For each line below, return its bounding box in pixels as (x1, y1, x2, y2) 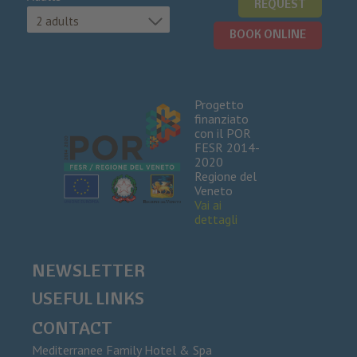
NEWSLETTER (31, 259, 145, 282)
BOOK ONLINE (229, 26, 306, 42)
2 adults (35, 14, 79, 29)
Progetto (194, 96, 244, 112)
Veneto (194, 182, 233, 198)
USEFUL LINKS (31, 287, 144, 310)
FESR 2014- (194, 139, 260, 155)
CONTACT (31, 316, 112, 339)
